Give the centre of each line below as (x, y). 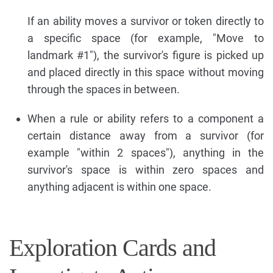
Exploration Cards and (112, 247)
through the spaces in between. (104, 89)
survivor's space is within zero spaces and (146, 169)
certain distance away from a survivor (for (146, 135)
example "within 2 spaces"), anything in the (146, 152)
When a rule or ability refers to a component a (146, 118)
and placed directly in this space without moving (146, 72)
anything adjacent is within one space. (119, 186)
